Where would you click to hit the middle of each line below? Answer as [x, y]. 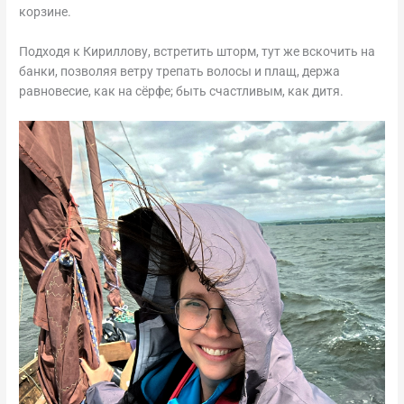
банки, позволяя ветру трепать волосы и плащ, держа [180, 71]
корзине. [46, 12]
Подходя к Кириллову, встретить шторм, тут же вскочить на [197, 51]
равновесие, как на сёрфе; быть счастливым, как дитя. [182, 91]
